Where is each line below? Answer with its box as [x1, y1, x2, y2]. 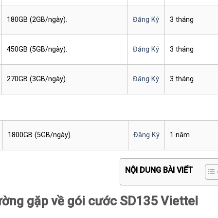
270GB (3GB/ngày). [6, 75, 67, 84]
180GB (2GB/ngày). [6, 16, 67, 24]
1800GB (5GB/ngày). [7, 131, 72, 140]
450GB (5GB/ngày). [6, 45, 67, 54]
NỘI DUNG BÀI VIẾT [125, 165, 193, 175]
